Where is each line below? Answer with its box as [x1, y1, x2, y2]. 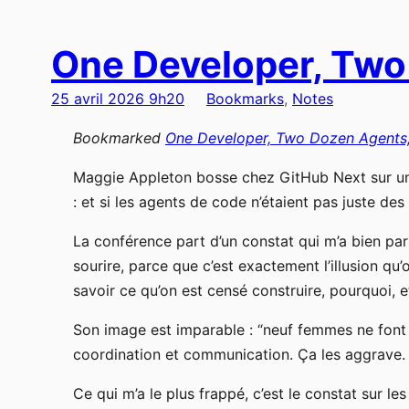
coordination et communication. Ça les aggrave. [73, 345, 405, 364]
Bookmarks [206, 89, 284, 109]
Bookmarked [73, 129, 165, 148]
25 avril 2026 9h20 [51, 89, 184, 109]
